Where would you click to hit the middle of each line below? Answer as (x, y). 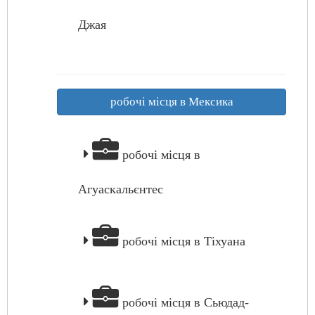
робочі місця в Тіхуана (182, 241)
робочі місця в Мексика (172, 102)
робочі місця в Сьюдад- (184, 302)
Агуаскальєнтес (121, 189)
